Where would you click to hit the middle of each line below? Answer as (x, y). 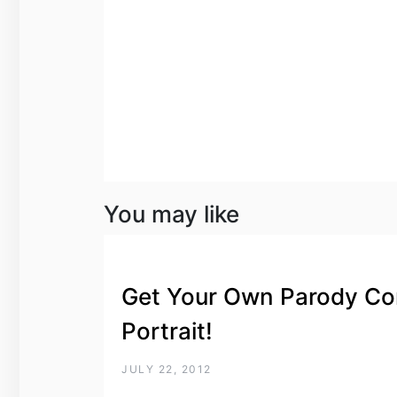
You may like (171, 214)
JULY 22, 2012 (167, 369)
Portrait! (167, 331)
